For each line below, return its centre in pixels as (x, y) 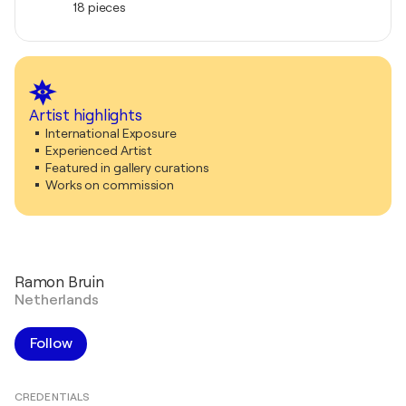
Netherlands (57, 300)
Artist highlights (86, 115)
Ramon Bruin (59, 282)
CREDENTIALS (53, 396)
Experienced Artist (99, 150)
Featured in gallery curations (128, 167)
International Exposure (111, 133)
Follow (51, 343)
